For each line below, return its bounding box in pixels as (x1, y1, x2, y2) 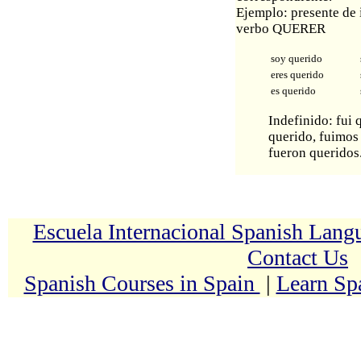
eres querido (270, 68, 324, 81)
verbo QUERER (235, 21, 326, 37)
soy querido (270, 52, 322, 65)
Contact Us (247, 245, 348, 271)
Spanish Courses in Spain (23, 271, 260, 297)
